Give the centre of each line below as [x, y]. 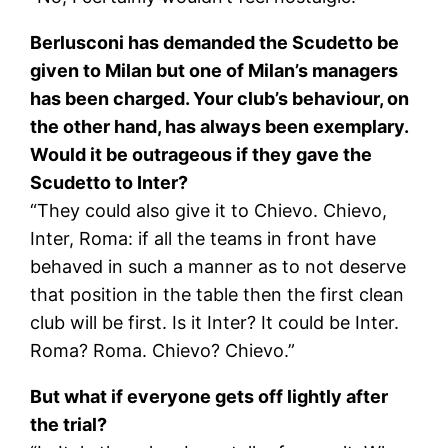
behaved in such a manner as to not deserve [218, 266]
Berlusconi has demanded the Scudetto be [215, 42]
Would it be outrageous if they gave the [201, 154]
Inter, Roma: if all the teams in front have [203, 238]
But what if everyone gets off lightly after [209, 396]
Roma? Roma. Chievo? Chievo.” [163, 350]
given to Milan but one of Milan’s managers [214, 70]
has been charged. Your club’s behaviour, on [220, 98]
